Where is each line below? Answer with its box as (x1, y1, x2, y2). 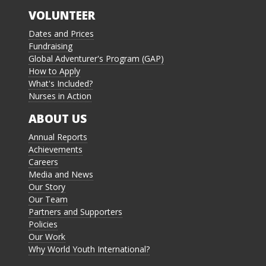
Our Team (28, 194, 68, 205)
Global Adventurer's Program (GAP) (28, 53, 164, 65)
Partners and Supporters (28, 206, 122, 218)
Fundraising (28, 40, 72, 52)
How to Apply (28, 65, 80, 77)
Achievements (28, 144, 83, 156)
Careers (28, 156, 58, 168)
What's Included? (28, 78, 93, 90)
